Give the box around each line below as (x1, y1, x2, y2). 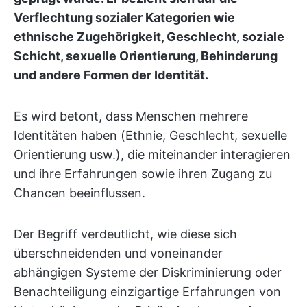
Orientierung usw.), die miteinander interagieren (14, 147, 291, 162)
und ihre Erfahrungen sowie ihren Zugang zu (14, 167, 272, 181)
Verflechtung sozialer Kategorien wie (14, 10, 235, 25)
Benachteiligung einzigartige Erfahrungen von (14, 284, 281, 299)
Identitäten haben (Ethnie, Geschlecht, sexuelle (14, 128, 287, 143)
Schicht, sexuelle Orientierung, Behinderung (14, 49, 278, 63)
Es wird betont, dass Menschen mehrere (14, 109, 248, 123)
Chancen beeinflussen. (14, 186, 145, 200)
